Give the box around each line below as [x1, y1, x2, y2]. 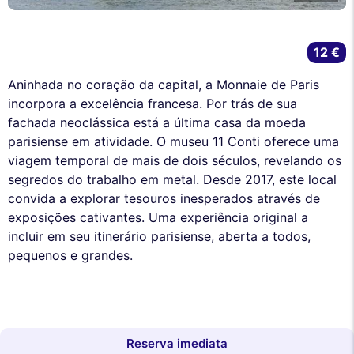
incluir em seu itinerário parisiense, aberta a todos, [8, 228, 311, 244]
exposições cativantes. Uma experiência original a [8, 209, 308, 225]
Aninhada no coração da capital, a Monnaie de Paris [8, 76, 319, 92]
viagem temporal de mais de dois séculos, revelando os [8, 152, 341, 168]
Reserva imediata [126, 335, 228, 351]
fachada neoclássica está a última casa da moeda [8, 114, 306, 130]
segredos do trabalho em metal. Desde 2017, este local [8, 171, 337, 187]
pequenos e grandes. [8, 247, 133, 263]
